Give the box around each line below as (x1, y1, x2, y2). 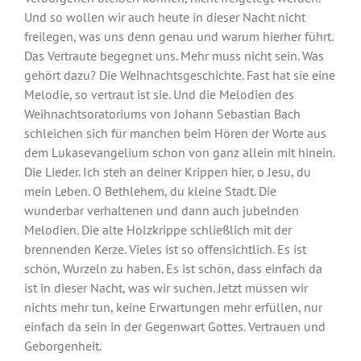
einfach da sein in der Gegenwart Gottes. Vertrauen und (23, 318, 326, 334)
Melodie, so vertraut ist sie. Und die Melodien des (23, 86, 294, 102)
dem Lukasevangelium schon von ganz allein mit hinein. (23, 144, 334, 160)
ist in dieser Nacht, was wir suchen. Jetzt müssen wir (23, 280, 308, 296)
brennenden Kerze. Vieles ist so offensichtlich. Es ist (23, 241, 306, 257)
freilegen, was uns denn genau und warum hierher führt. (23, 28, 333, 44)
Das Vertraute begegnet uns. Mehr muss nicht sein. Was (23, 48, 324, 64)
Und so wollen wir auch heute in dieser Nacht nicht (23, 9, 305, 25)
